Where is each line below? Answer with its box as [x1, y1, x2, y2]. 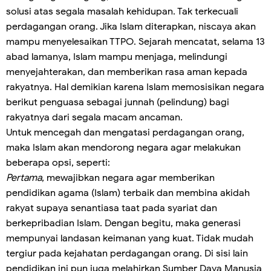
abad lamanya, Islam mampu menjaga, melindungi [6, 51, 227, 64]
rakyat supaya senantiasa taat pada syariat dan [6, 202, 217, 215]
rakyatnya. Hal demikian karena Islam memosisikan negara [6, 81, 264, 94]
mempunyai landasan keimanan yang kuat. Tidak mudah [6, 232, 253, 245]
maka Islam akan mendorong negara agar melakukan [6, 142, 241, 154]
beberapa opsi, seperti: [6, 157, 110, 169]
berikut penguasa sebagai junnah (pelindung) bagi [6, 96, 229, 109]
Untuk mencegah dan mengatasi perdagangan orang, [6, 126, 244, 139]
